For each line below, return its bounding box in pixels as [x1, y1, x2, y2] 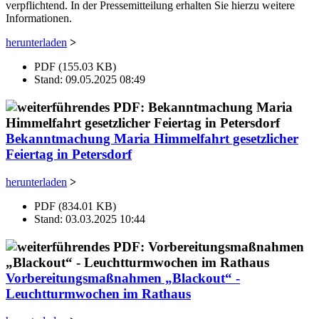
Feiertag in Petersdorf [6, 147, 132, 162]
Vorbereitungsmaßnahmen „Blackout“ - [6, 270, 240, 286]
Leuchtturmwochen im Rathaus [6, 286, 191, 301]
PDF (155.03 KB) [34, 61, 116, 73]
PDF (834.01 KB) [34, 199, 116, 212]
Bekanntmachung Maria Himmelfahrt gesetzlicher [6, 131, 298, 147]
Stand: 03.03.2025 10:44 [34, 212, 145, 225]
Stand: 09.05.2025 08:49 [34, 73, 145, 86]
